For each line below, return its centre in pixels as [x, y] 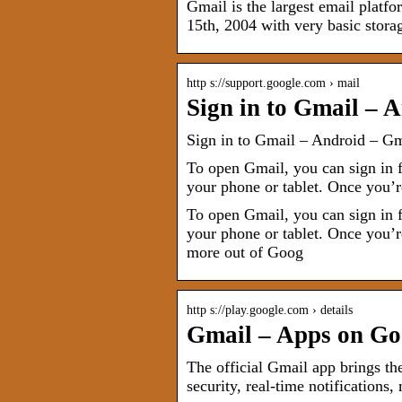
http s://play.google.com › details [270, 310]
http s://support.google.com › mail [273, 83]
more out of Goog [245, 253]
